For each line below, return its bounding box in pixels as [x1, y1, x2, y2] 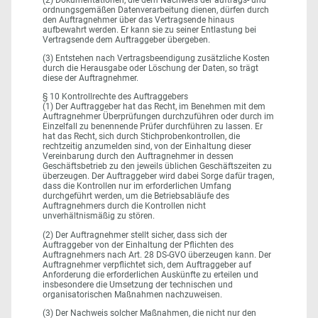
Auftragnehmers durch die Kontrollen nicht [43, 201, 206, 212]
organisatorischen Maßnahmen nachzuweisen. [43, 289, 222, 300]
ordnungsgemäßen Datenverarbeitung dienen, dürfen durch [43, 4, 269, 15]
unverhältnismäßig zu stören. [43, 211, 155, 221]
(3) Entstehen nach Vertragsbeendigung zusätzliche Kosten [43, 53, 270, 64]
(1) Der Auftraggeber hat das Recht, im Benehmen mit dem [43, 102, 265, 112]
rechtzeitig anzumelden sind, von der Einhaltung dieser [43, 141, 251, 152]
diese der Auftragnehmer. [43, 73, 138, 84]
